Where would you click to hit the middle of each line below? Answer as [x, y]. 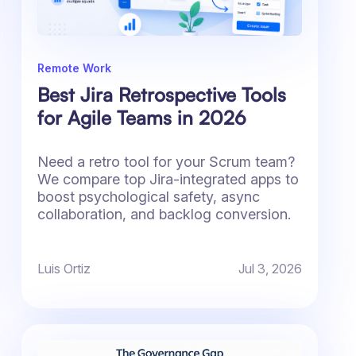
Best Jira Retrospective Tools [161, 95]
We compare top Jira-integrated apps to [168, 180]
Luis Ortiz [64, 269]
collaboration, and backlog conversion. [164, 215]
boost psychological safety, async [148, 197]
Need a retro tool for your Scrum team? [166, 162]
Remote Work [74, 68]
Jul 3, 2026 [270, 269]
